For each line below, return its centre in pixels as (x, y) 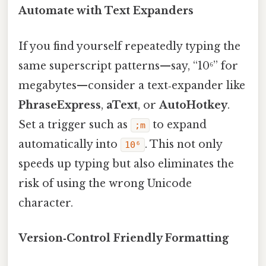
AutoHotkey (193, 105)
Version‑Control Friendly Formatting (123, 238)
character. (46, 203)
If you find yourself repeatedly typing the (129, 46)
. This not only (183, 144)
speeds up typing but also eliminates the (126, 164)
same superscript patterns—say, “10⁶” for (128, 66)
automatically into (69, 144)
